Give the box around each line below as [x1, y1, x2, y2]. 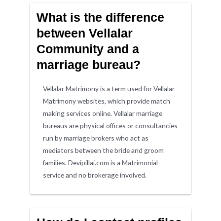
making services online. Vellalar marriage [43, 109, 163, 118]
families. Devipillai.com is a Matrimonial [43, 158, 158, 167]
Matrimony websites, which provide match [43, 97, 171, 106]
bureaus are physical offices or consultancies [43, 121, 178, 130]
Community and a [36, 42, 139, 56]
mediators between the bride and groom [43, 146, 164, 155]
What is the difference [36, 10, 164, 25]
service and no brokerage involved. [43, 171, 147, 180]
